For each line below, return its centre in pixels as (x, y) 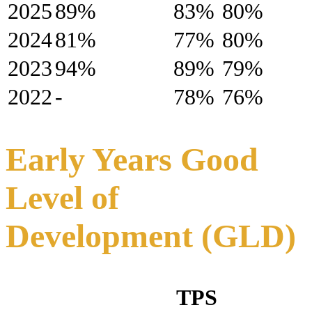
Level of (62, 198)
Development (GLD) (151, 236)
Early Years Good (132, 159)
